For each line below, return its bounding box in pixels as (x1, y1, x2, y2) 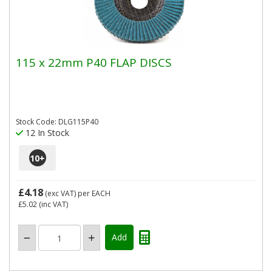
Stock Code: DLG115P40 (16, 117, 98, 127)
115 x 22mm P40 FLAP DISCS (16, 54, 172, 70)
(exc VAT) (43, 188, 78, 199)
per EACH (78, 188, 110, 199)
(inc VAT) (37, 199, 68, 209)
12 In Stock (23, 127, 69, 138)
